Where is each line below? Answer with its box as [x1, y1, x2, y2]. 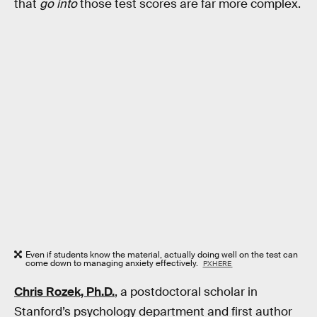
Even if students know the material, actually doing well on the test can [25, 248, 298, 260]
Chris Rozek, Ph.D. [14, 284, 115, 300]
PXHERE [202, 258, 233, 268]
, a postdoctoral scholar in [115, 284, 258, 300]
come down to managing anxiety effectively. [25, 257, 200, 269]
